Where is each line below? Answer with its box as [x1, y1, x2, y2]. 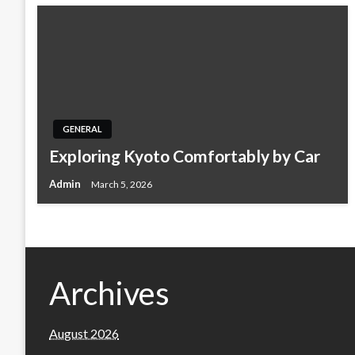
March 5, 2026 [91, 177, 152, 190]
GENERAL [63, 124, 102, 134]
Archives [49, 273, 170, 312]
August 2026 [49, 325, 119, 341]
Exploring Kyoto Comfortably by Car [49, 146, 320, 166]
